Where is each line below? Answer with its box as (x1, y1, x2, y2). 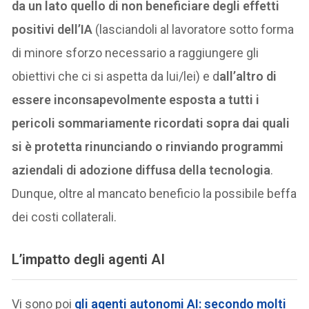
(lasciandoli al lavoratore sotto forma (95, 21, 295, 37)
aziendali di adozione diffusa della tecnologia (12, 162, 271, 177)
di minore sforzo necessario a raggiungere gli (12, 45, 259, 60)
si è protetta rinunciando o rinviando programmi (12, 139, 284, 154)
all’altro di (219, 68, 277, 83)
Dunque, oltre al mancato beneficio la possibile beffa (12, 186, 297, 201)
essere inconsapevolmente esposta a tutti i (12, 92, 260, 107)
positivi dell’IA (12, 21, 96, 37)
